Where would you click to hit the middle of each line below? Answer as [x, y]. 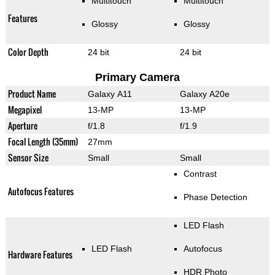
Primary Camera [137, 78]
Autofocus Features [41, 192]
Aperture [22, 126]
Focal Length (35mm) [43, 142]
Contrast [200, 174]
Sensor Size [28, 158]
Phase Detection [215, 197]
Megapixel [25, 110]
